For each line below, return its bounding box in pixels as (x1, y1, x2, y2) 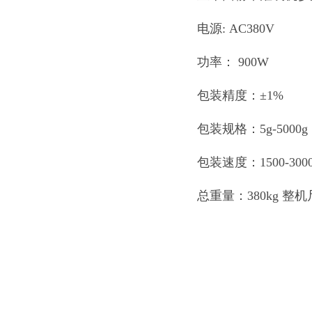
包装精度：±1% (197, 88, 283, 102)
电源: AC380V (197, 22, 274, 36)
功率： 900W (197, 55, 269, 69)
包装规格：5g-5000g (197, 122, 308, 136)
